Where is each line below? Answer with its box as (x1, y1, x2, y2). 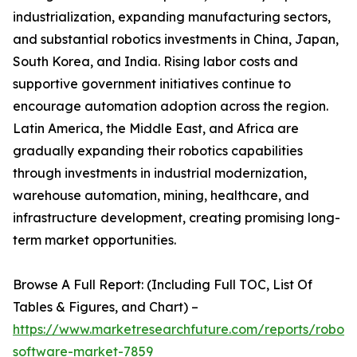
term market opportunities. (13, 232, 176, 249)
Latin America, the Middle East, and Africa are (13, 120, 299, 137)
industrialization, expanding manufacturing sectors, (13, 9, 331, 25)
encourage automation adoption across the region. (13, 98, 328, 115)
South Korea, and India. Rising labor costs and (13, 53, 298, 70)
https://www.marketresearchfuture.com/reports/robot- (13, 321, 355, 338)
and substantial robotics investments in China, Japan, (13, 31, 339, 48)
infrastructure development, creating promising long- (13, 210, 340, 226)
